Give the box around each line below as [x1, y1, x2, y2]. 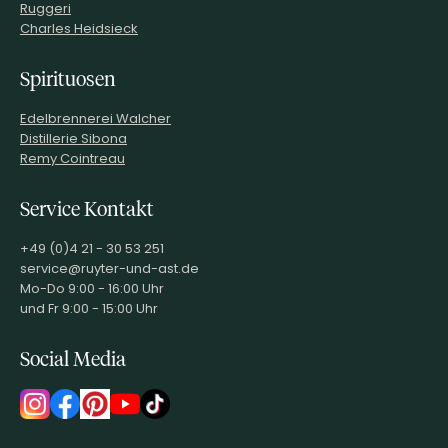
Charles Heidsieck [20, 18, 138, 38]
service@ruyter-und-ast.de [20, 258, 199, 278]
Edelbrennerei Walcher [20, 108, 171, 128]
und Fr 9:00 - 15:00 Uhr [20, 298, 158, 318]
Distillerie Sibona [20, 128, 127, 148]
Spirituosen [20, 67, 116, 90]
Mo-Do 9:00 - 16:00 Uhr [20, 278, 164, 298]
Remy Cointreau [20, 148, 125, 168]
